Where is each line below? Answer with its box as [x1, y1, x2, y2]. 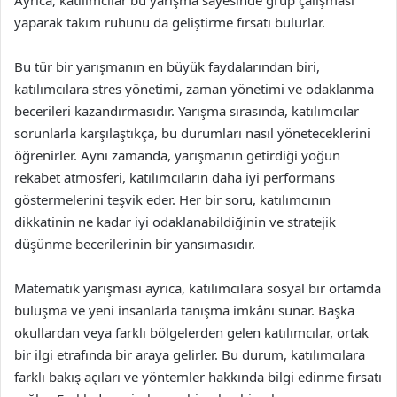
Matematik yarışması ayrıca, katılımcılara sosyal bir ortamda [14, 279, 381, 297]
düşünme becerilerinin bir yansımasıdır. [14, 235, 255, 253]
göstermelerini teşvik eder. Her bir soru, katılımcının [14, 191, 331, 208]
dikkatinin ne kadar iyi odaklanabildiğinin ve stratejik [14, 213, 336, 230]
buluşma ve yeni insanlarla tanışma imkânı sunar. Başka [14, 301, 354, 319]
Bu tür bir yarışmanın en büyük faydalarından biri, [14, 58, 320, 75]
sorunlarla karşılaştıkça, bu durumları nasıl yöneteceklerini [14, 124, 370, 142]
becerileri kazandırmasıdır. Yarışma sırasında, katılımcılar [14, 102, 359, 120]
